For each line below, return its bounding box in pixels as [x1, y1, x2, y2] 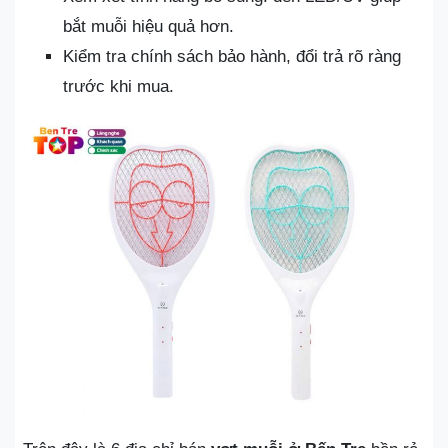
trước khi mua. [63, 76, 174, 96]
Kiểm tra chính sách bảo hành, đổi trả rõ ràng [63, 46, 401, 66]
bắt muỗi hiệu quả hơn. [63, 16, 234, 36]
